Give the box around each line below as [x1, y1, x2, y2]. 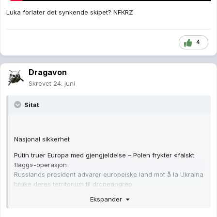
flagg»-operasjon [14, 160, 67, 169]
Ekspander [90, 195, 126, 203]
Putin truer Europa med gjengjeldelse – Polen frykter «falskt [14, 151, 194, 159]
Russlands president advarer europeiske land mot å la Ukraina [14, 170, 203, 178]
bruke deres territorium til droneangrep [14, 180, 132, 188]
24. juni [53, 79, 75, 87]
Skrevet [29, 79, 53, 87]
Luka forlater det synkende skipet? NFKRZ [6, 8, 133, 16]
